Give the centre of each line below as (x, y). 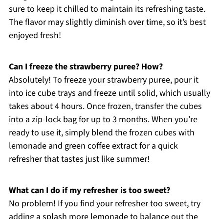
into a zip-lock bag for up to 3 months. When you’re (103, 119)
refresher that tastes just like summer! (79, 159)
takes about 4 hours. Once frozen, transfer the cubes (105, 106)
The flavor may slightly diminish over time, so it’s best (107, 22)
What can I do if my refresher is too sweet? (89, 190)
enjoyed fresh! (35, 35)
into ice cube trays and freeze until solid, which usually (109, 93)
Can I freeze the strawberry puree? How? (86, 66)
